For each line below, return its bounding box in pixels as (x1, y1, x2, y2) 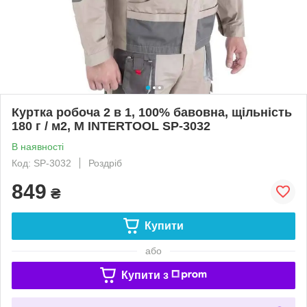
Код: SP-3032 (12, 157, 71, 169)
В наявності (12, 140, 64, 152)
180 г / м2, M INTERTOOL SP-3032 (12, 119, 210, 133)
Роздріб (88, 157, 122, 169)
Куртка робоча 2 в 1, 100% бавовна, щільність (12, 105, 292, 119)
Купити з (121, 269, 169, 281)
